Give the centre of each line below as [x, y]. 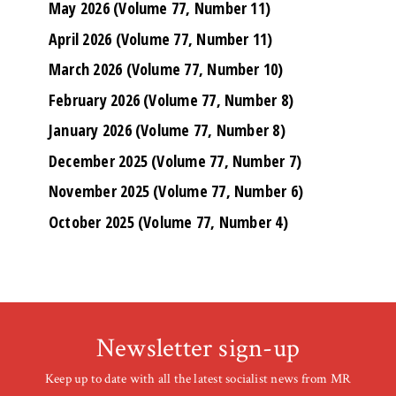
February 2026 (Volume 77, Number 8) [171, 99]
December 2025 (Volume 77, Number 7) [175, 160]
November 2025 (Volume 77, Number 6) [176, 191]
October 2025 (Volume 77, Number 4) [168, 221]
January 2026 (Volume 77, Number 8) [167, 130]
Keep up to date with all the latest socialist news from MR [198, 379]
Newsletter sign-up [198, 349]
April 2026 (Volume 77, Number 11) [161, 38]
